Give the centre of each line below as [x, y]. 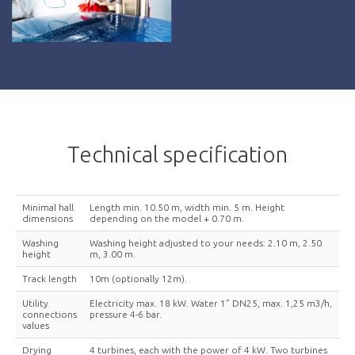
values [36, 326]
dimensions [48, 219]
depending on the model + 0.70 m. [167, 219]
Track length [50, 279]
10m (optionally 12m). [138, 279]
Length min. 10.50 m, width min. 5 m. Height [187, 208]
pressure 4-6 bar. [126, 315]
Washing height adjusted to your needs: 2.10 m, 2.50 [206, 243]
